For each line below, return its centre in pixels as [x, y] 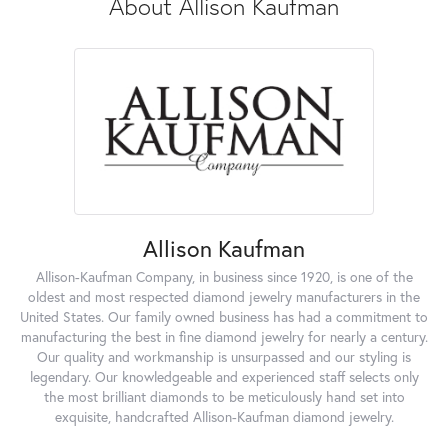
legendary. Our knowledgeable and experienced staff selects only [224, 376]
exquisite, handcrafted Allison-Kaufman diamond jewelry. [224, 416]
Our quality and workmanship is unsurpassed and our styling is [224, 356]
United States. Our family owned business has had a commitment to [224, 316]
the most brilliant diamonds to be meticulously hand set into [224, 396]
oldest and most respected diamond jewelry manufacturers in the [224, 296]
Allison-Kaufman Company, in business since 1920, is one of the [224, 276]
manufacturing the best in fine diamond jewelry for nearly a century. [224, 336]
